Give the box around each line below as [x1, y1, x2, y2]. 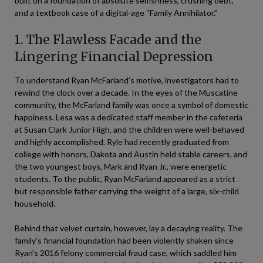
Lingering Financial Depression [15, 49, 213, 65]
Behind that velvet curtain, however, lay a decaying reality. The [15, 223, 242, 233]
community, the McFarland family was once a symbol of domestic [15, 100, 248, 110]
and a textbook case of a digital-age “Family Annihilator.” [15, 8, 217, 18]
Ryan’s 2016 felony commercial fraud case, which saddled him [15, 248, 237, 258]
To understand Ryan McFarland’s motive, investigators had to [15, 75, 239, 85]
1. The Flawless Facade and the [15, 32, 201, 48]
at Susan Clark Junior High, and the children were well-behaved [15, 124, 244, 134]
